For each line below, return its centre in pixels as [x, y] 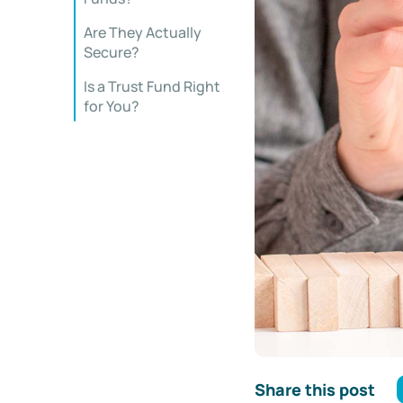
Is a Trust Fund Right [152, 86]
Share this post [314, 389]
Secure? [112, 52]
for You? [112, 106]
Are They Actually [143, 32]
